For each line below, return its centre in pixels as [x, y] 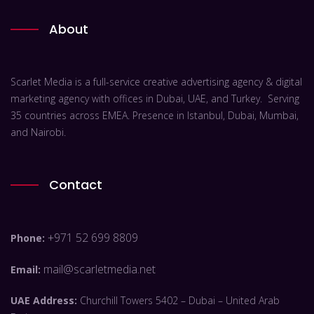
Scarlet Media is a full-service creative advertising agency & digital [156, 82]
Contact [76, 185]
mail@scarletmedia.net [100, 269]
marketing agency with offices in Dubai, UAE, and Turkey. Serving [155, 99]
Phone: [29, 238]
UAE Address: [44, 301]
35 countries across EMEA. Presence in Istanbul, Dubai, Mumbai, [155, 116]
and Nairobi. [38, 132]
